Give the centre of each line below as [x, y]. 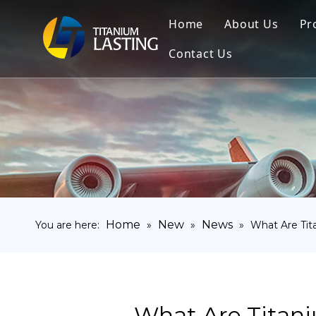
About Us [251, 24]
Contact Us [201, 54]
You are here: [67, 225]
